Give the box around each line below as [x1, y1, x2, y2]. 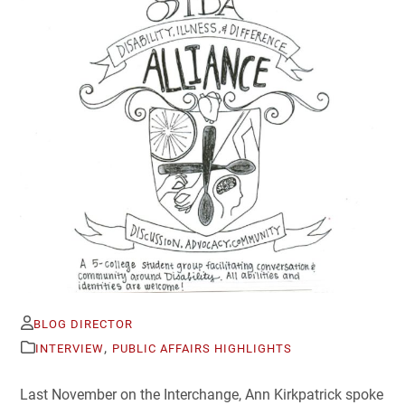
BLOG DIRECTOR [33, 316, 133, 331]
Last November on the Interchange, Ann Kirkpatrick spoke [20, 385, 384, 403]
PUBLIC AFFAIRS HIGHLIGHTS [111, 341, 292, 355]
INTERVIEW [34, 341, 104, 355]
